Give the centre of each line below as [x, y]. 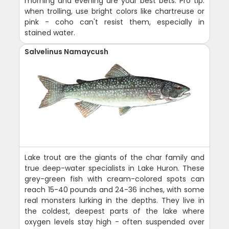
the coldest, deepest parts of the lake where [114, 211]
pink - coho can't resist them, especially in [114, 22]
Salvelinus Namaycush [67, 51]
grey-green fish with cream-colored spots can [114, 179]
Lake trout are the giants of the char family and [114, 157]
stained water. [50, 32]
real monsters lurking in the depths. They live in [114, 200]
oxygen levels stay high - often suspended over [114, 222]
